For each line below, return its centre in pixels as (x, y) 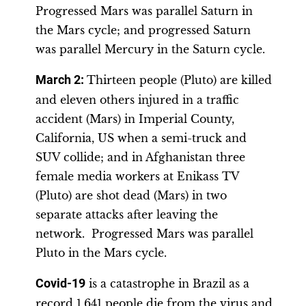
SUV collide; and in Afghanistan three (140, 157)
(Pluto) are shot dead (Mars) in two (131, 195)
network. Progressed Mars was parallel (144, 234)
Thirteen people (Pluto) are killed (179, 80)
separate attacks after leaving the (127, 214)
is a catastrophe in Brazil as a (167, 283)
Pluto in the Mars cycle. (101, 253)
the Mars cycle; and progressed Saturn (143, 30)
